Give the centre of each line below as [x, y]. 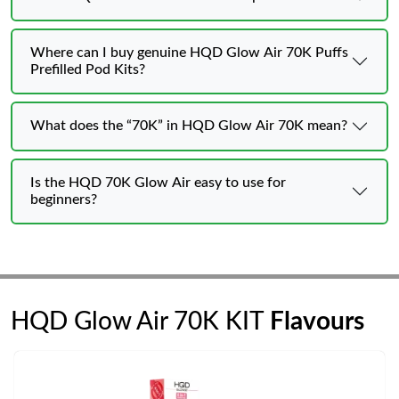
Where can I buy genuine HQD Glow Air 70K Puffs [189, 52]
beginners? [64, 199]
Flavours [317, 321]
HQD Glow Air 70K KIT [140, 321]
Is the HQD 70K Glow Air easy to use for [158, 182]
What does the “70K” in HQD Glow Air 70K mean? [189, 126]
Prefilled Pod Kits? [88, 69]
